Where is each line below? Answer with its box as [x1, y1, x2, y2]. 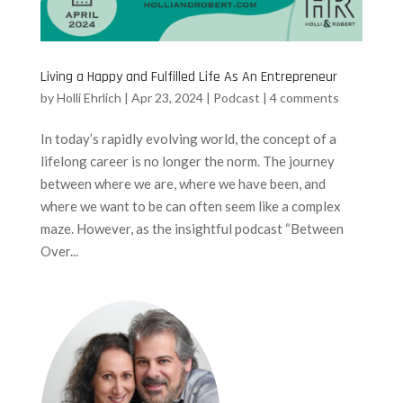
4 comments [269, 90, 339, 106]
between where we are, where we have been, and [40, 175, 326, 193]
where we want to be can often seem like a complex [40, 198, 341, 215]
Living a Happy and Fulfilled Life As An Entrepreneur [40, 67, 337, 87]
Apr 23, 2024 [130, 90, 203, 106]
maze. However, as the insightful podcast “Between [40, 220, 344, 237]
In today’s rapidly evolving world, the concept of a [40, 130, 336, 148]
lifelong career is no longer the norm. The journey [40, 153, 335, 170]
